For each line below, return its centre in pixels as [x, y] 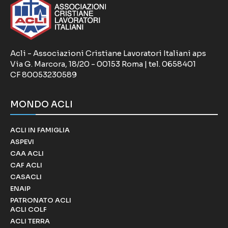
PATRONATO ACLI [41, 200]
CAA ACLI [27, 153]
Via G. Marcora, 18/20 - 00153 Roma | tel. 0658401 [103, 64]
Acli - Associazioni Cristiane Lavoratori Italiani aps [108, 53]
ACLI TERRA [30, 221]
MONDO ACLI [41, 104]
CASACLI [26, 177]
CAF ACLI [26, 165]
